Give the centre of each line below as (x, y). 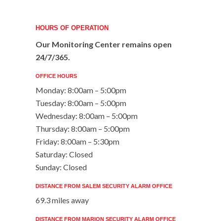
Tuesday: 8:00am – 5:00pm (81, 103)
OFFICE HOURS (56, 76)
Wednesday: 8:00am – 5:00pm (86, 116)
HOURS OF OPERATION (72, 28)
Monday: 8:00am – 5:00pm (81, 90)
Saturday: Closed (64, 154)
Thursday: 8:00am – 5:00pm (82, 129)
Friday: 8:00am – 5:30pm (77, 141)
